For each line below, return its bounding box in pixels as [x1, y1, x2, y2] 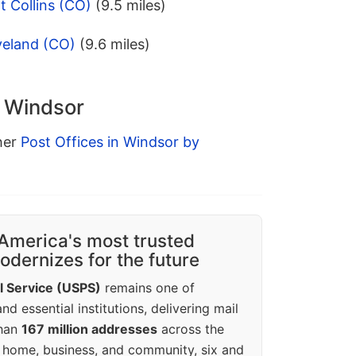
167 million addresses [21, 321, 157, 338]
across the [157, 321, 224, 338]
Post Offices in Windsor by [21, 133, 199, 151]
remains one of [101, 280, 195, 296]
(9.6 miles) [79, 36, 150, 53]
